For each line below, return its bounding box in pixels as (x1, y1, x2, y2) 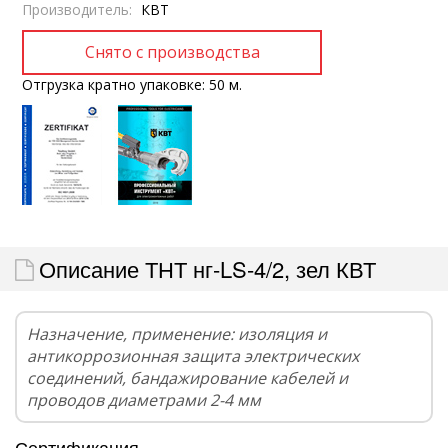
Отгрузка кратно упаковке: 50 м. (22, 74, 242, 94)
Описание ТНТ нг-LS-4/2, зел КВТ (39, 252, 376, 284)
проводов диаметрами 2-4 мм (27, 388, 261, 411)
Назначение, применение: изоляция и (27, 322, 327, 345)
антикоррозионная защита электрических (27, 344, 359, 367)
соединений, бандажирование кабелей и (27, 366, 348, 389)
